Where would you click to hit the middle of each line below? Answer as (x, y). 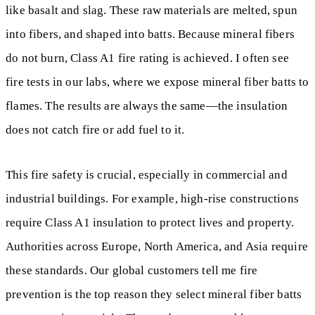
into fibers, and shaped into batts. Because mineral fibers (150, 34)
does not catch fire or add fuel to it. (95, 129)
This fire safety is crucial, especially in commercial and (147, 175)
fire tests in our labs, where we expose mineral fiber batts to (157, 82)
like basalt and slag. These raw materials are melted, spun (152, 10)
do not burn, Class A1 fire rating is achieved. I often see (147, 58)
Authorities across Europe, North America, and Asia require (157, 247)
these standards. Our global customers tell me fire (132, 271)
